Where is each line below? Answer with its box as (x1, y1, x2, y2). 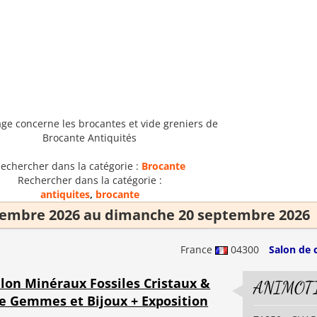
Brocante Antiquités (42, 131, 137, 144)
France (180, 243, 215, 256)
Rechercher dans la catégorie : (17, 173, 162, 187)
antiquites (40, 188, 90, 201)
